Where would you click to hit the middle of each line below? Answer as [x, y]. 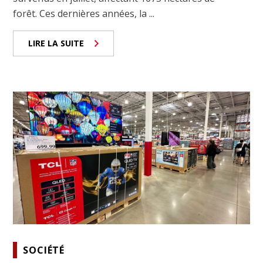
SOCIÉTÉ [44, 250]
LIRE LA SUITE [56, 43]
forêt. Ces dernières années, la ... [84, 13]
